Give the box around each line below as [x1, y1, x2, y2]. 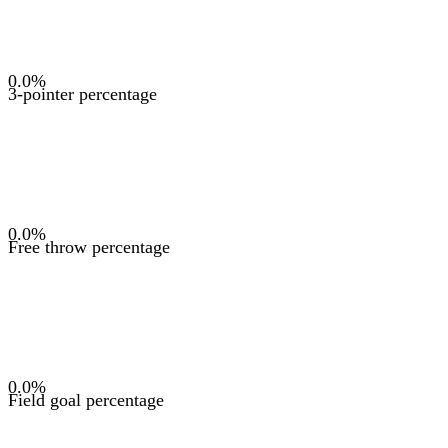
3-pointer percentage [8, 84, 157, 104]
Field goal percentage [8, 390, 164, 410]
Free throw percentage [8, 237, 170, 257]
